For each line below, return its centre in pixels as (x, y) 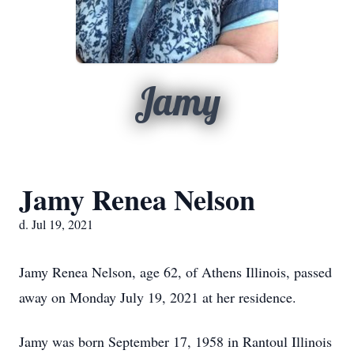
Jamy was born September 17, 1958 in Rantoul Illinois (175, 341)
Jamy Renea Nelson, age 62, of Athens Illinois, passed (175, 272)
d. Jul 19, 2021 (56, 224)
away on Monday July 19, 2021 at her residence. (158, 297)
